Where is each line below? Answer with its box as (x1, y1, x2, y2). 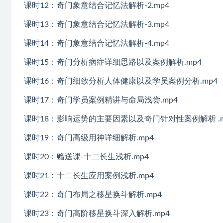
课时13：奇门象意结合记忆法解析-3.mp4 (24, 20, 169, 28)
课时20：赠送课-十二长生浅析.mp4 (24, 152, 149, 161)
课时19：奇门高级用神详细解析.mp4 (24, 133, 154, 142)
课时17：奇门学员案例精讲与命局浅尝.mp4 (24, 96, 178, 104)
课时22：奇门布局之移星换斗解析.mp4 (24, 190, 162, 199)
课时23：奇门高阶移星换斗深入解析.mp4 (24, 209, 170, 218)
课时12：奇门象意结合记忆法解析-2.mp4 (24, 1, 169, 9)
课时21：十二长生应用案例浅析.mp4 (24, 171, 154, 180)
